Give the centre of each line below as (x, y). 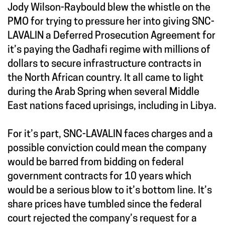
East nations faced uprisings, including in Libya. (112, 107)
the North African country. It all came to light (105, 79)
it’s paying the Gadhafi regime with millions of (109, 50)
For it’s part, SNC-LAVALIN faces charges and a (110, 135)
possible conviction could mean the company (107, 149)
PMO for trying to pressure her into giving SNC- (111, 22)
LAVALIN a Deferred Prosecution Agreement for (111, 36)
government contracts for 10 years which (99, 177)
